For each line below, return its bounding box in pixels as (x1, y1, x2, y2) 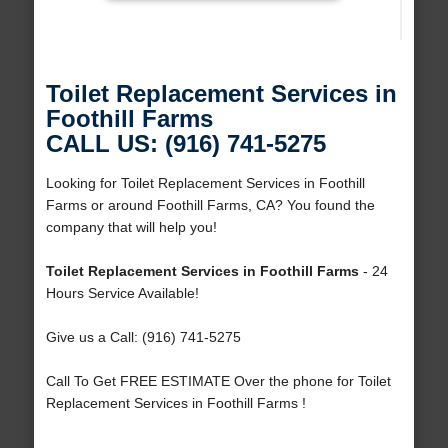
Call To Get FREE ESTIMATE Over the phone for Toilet (45, 373, 391, 390)
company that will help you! (45, 219, 217, 236)
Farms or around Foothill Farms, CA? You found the (45, 197, 375, 214)
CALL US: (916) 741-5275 (45, 130, 326, 158)
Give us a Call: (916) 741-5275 (45, 329, 241, 346)
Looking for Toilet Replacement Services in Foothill (45, 175, 365, 192)
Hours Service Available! (45, 285, 199, 302)
